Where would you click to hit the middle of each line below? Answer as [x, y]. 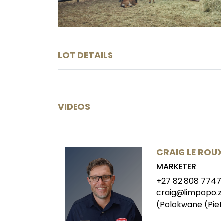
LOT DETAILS [85, 55]
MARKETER [176, 167]
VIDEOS [74, 107]
